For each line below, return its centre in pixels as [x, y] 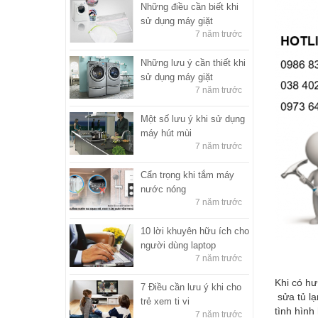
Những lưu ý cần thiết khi [193, 62]
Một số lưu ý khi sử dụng [193, 119]
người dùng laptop [178, 245]
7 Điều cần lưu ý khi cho [191, 287]
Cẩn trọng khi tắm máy [187, 175]
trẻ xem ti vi [165, 301]
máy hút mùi [166, 133]
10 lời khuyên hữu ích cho [195, 231]
